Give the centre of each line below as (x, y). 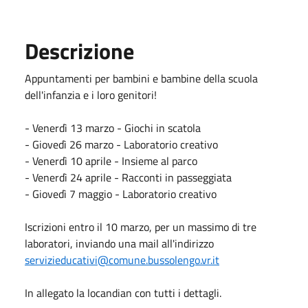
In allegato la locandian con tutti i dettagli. (123, 293)
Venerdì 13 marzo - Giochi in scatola (115, 128)
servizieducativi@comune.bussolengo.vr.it (122, 260)
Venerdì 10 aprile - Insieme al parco (115, 161)
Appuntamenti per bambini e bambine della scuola (141, 78)
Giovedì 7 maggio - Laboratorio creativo (124, 194)
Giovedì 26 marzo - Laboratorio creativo (125, 144)
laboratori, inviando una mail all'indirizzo (119, 243)
